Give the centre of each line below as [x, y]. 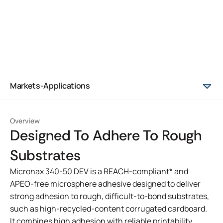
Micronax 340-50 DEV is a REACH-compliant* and [99, 171]
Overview [25, 121]
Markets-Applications [50, 86]
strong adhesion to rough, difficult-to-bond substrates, [110, 196]
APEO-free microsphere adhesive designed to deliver [105, 184]
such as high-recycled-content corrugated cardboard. [109, 209]
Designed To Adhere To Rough [106, 135]
